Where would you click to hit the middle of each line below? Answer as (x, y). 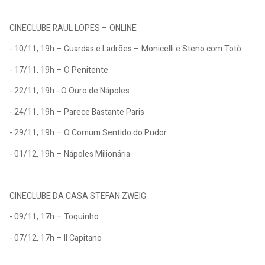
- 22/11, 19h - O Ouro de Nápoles (70, 91)
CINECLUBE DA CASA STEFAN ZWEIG (78, 196)
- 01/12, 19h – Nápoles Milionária (71, 154)
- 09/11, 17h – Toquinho (54, 217)
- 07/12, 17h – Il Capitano (56, 238)
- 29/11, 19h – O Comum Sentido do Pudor (89, 133)
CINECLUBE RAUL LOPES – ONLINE (73, 28)
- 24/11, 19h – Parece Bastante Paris (78, 112)
